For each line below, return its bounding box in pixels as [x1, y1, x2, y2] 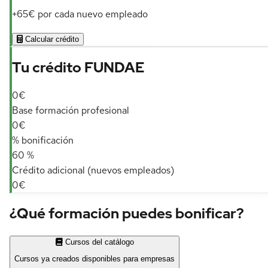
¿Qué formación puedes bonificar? [10, 203, 244, 223]
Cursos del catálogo [65, 237, 134, 246]
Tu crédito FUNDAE [12, 57, 144, 77]
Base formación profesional [12, 103, 129, 117]
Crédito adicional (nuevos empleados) [12, 163, 174, 176]
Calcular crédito [25, 35, 79, 44]
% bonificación [12, 133, 74, 147]
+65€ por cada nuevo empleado [12, 8, 148, 21]
